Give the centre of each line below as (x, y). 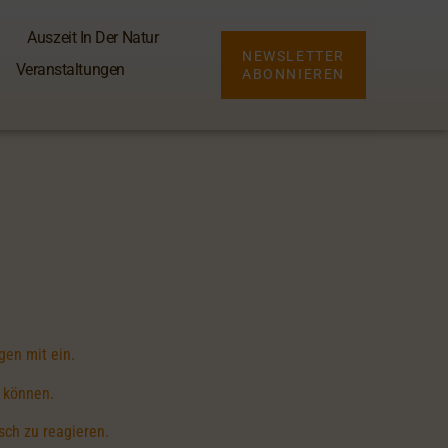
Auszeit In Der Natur (93, 37)
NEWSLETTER (293, 56)
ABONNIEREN (293, 74)
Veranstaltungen (70, 69)
